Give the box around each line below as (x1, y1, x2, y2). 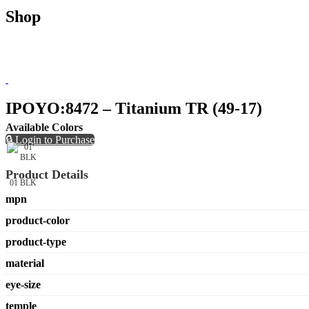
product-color (6, 214, 70, 226)
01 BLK (9, 177, 37, 188)
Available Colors (6, 121, 83, 133)
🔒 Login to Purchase (6, 133, 94, 146)
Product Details (6, 167, 88, 181)
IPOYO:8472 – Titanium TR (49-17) (6, 99, 262, 117)
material (6, 257, 44, 269)
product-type (6, 235, 66, 248)
